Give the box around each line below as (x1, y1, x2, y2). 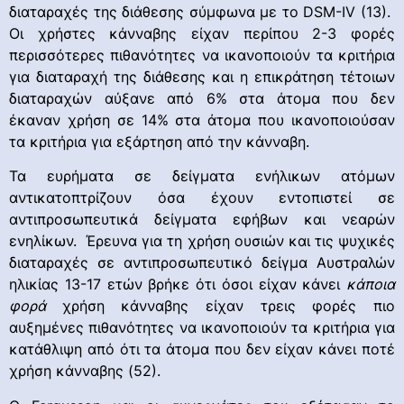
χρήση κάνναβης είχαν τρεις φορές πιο (61, 297, 396, 316)
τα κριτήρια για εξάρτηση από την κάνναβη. (9, 132, 309, 151)
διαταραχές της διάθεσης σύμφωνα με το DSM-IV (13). (9, 2, 395, 21)
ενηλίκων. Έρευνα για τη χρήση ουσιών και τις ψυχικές (9, 232, 395, 251)
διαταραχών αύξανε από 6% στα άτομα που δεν (9, 88, 395, 107)
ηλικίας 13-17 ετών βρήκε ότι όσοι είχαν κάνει (9, 275, 346, 294)
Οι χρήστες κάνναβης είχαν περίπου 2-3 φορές (9, 23, 395, 42)
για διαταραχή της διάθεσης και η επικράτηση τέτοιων (9, 67, 395, 86)
